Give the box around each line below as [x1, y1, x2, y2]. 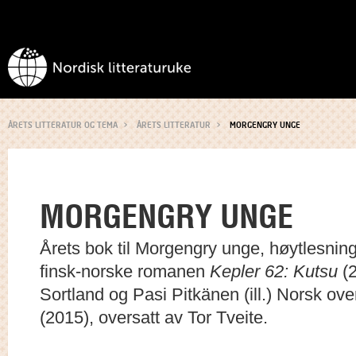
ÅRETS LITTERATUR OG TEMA [8, 120, 118, 130]
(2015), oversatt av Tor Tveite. [40, 308, 268, 327]
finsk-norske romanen [40, 261, 210, 281]
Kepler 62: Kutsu [210, 261, 338, 281]
